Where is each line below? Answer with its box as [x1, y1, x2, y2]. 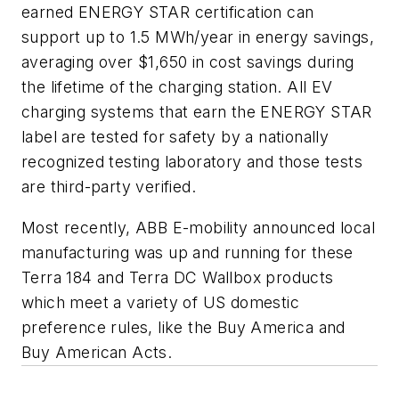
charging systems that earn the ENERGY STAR [21, 102, 372, 122]
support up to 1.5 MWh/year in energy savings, [21, 28, 374, 47]
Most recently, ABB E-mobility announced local [21, 217, 375, 237]
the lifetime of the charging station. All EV [21, 77, 333, 97]
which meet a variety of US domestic [21, 292, 299, 312]
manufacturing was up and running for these [21, 242, 354, 262]
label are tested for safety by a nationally [21, 127, 330, 147]
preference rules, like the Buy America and [21, 317, 346, 337]
